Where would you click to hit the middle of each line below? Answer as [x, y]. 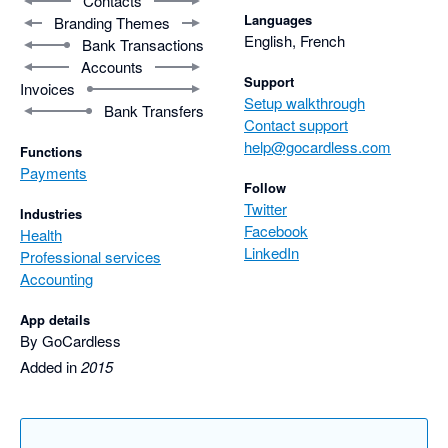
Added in [50, 367]
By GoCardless [70, 341]
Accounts [112, 67]
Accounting [56, 279]
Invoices [47, 89]
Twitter [265, 209]
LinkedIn [271, 253]
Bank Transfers [154, 111]
